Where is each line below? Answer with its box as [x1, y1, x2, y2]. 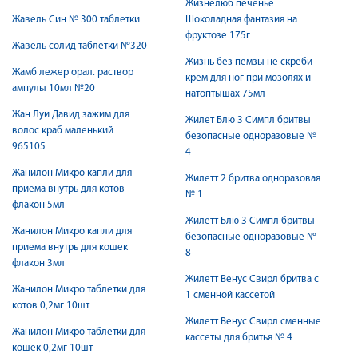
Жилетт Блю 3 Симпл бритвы [185, 216, 315, 226]
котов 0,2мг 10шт [12, 300, 89, 311]
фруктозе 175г [185, 30, 250, 41]
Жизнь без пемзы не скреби [185, 57, 312, 67]
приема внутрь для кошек [12, 242, 128, 253]
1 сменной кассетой [185, 290, 275, 300]
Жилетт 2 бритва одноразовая [185, 173, 320, 184]
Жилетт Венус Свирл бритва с [185, 274, 319, 284]
